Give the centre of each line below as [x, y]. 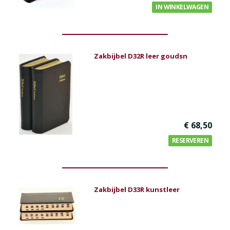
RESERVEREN [190, 140]
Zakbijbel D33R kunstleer [137, 189]
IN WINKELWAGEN [182, 7]
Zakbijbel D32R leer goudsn [141, 56]
